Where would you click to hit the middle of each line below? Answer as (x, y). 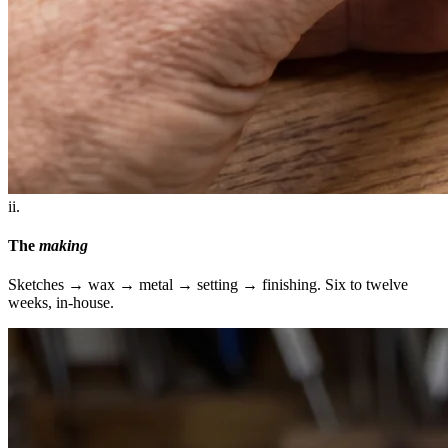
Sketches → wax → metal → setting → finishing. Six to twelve (208, 285)
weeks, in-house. (61, 303)
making (63, 245)
